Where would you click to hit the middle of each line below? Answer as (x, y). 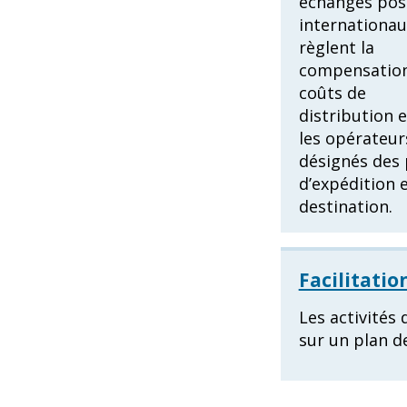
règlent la (336, 47)
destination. (345, 206)
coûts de (332, 93)
